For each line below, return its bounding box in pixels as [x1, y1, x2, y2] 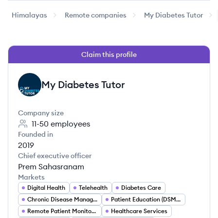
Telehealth [79, 184, 108, 191]
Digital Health [27, 184, 65, 191]
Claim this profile [81, 50, 137, 59]
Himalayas [12, 11, 47, 19]
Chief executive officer [18, 151, 91, 160]
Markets [18, 173, 45, 182]
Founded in [18, 130, 53, 139]
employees [49, 119, 90, 128]
